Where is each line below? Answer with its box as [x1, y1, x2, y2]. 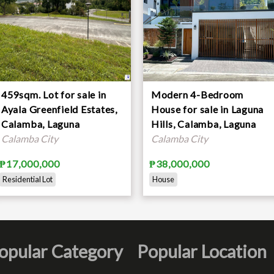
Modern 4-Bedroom [150, 88, 244, 100]
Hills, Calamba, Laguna [150, 117, 256, 130]
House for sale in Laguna [150, 103, 264, 115]
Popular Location [136, 240, 267, 262]
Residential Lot [2, 174, 53, 184]
